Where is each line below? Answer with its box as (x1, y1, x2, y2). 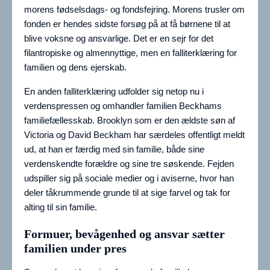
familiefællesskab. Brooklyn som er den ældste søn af (24, 115, 235, 126)
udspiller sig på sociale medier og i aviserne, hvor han (24, 173, 234, 184)
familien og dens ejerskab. (24, 62, 127, 73)
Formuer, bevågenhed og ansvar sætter (24, 227, 225, 241)
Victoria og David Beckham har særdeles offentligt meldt (24, 130, 245, 140)
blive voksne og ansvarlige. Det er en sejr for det (24, 33, 213, 44)
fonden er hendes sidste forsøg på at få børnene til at (24, 19, 230, 30)
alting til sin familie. (24, 202, 97, 213)
